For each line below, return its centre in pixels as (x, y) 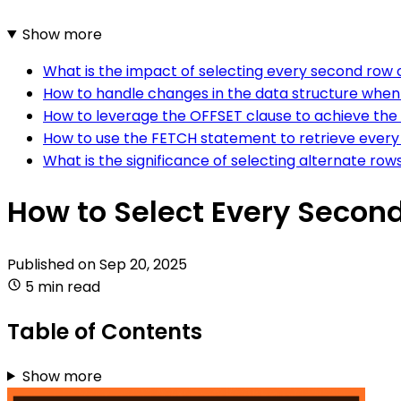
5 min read (63, 286)
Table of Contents (105, 331)
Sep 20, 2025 (143, 264)
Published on (53, 264)
